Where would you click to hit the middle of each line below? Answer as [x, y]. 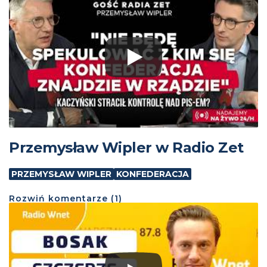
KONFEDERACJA [153, 174]
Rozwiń [27, 198]
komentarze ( [80, 198]
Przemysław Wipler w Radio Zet [126, 147]
